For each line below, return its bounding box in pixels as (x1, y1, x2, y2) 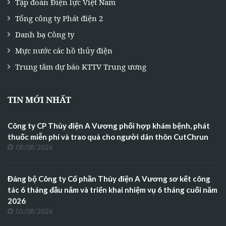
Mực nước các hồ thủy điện (15, 45, 112, 55)
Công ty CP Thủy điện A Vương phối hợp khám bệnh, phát (8, 121, 210, 130)
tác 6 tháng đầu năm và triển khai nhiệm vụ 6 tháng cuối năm (8, 185, 217, 194)
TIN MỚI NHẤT (8, 93, 71, 105)
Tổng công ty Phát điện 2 (15, 13, 103, 23)
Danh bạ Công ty (15, 29, 74, 39)
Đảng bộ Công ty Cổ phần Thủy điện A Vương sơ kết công (8, 174, 210, 183)
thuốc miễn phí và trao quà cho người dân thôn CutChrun (8, 132, 208, 141)
